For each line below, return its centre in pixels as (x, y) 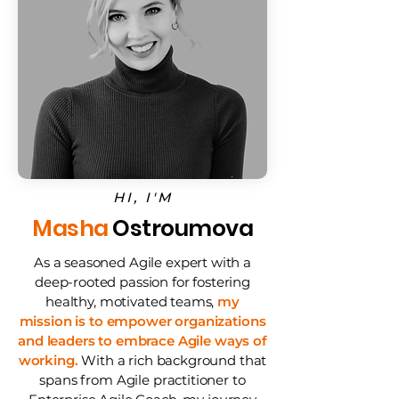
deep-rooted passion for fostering (142, 282)
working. (50, 360)
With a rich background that (174, 360)
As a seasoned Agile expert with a (142, 262)
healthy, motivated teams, (132, 301)
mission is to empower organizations (142, 321)
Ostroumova (180, 228)
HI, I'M (142, 197)
